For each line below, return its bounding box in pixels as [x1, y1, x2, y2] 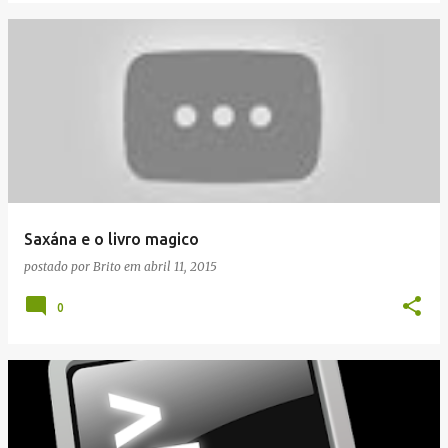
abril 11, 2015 [144, 259, 217, 274]
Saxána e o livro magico [24, 230, 199, 248]
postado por [24, 259, 93, 274]
